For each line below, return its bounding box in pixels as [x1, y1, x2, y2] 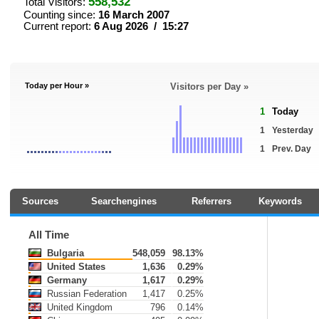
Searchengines [91, 196, 157, 206]
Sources [21, 196, 58, 206]
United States [44, 261, 105, 272]
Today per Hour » [25, 81, 89, 90]
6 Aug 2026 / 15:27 [94, 21, 189, 32]
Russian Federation [44, 288, 127, 299]
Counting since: [23, 9, 98, 21]
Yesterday [272, 125, 313, 135]
